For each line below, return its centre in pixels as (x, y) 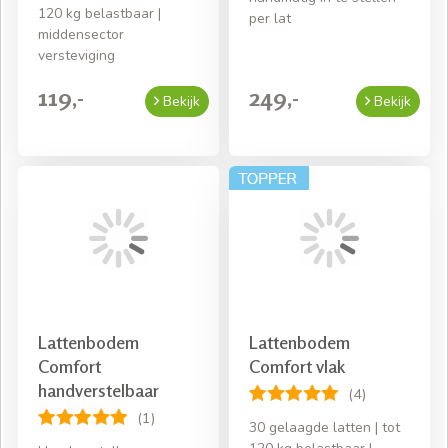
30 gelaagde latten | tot (324, 427)
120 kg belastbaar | (99, 13)
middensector (81, 34)
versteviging (76, 55)
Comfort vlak (297, 365)
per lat (270, 18)
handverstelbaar (98, 389)
